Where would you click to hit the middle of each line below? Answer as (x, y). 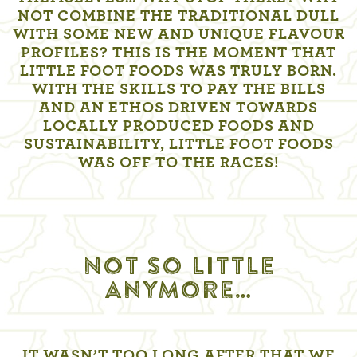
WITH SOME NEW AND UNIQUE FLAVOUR (178, 35)
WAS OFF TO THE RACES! (178, 163)
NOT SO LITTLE (178, 267)
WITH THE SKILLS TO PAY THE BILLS (178, 90)
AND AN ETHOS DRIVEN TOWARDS (178, 108)
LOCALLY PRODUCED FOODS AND (178, 126)
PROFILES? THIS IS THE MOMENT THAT (178, 53)
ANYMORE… (178, 291)
